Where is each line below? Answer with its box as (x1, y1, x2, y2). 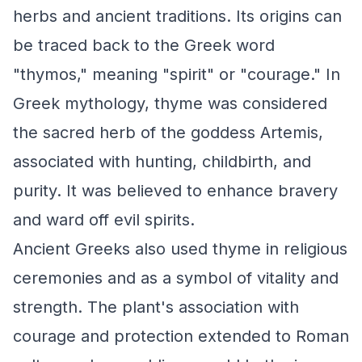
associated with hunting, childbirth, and (13, 152, 311, 171)
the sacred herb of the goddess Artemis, (13, 123, 323, 142)
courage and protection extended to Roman (13, 326, 349, 346)
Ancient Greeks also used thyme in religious (13, 239, 347, 259)
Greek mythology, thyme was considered (13, 94, 327, 113)
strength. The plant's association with (13, 297, 299, 317)
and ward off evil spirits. (13, 210, 195, 229)
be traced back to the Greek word (13, 36, 275, 55)
